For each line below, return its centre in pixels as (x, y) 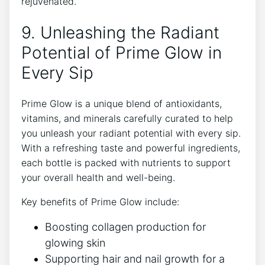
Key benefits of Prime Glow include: (100, 202)
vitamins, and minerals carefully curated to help (127, 119)
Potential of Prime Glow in (122, 52)
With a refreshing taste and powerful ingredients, (131, 148)
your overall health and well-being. (98, 178)
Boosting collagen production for (125, 227)
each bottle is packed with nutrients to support (126, 163)
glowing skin (75, 243)
